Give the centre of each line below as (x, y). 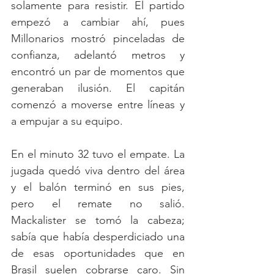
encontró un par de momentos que (98, 72)
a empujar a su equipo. (67, 121)
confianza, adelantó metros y (98, 55)
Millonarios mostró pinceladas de (98, 39)
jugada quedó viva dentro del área (98, 171)
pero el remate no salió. (98, 204)
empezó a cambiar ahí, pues (98, 22)
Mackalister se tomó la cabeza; (98, 220)
